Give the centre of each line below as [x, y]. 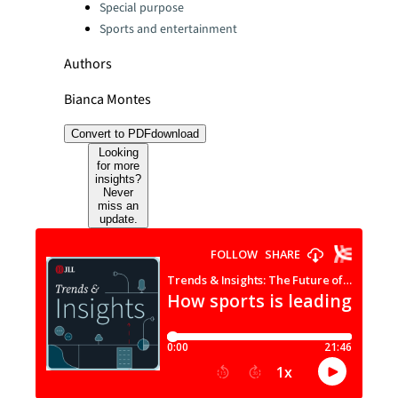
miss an [119, 206]
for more [119, 166]
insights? [119, 179]
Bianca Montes [107, 99]
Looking [118, 152]
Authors [88, 64]
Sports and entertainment [168, 29]
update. [118, 219]
